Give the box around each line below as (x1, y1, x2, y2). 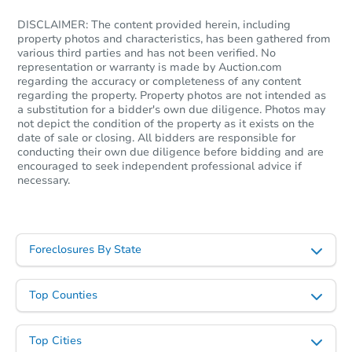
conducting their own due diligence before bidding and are (17, 145, 324, 160)
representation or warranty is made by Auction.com (17, 60, 282, 75)
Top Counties (29, 288, 97, 303)
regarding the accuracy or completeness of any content (17, 74, 301, 90)
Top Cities (29, 333, 82, 349)
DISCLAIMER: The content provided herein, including (17, 17, 291, 33)
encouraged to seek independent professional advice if (17, 159, 302, 174)
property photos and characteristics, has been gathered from (17, 31, 331, 47)
